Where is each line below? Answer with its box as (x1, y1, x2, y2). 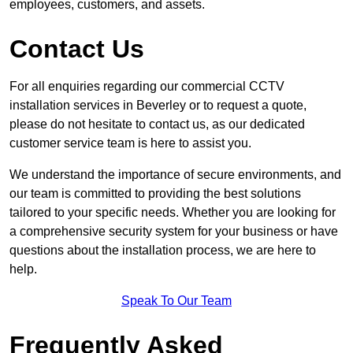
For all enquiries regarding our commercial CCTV (9, 79, 284, 93)
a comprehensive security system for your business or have (9, 224, 338, 238)
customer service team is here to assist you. (9, 136, 251, 150)
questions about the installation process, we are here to (9, 243, 316, 257)
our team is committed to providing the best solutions (9, 186, 301, 200)
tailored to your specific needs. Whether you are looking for (9, 205, 336, 219)
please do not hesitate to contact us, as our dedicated (9, 117, 305, 131)
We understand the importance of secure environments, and (9, 167, 341, 181)
